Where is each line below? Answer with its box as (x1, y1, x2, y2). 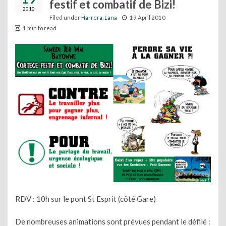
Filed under (49, 14, 81, 21)
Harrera (81, 14, 102, 21)
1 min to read (23, 25, 56, 31)
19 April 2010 (130, 14, 165, 21)
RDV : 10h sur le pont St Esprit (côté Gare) (15, 194, 156, 204)
